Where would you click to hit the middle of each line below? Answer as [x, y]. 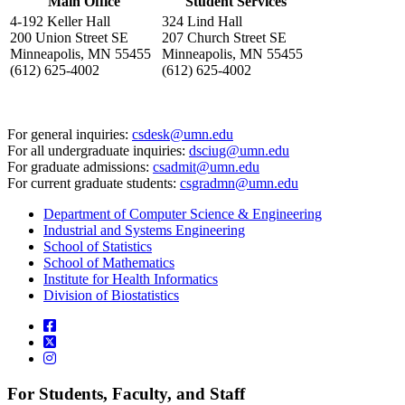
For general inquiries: [70, 135]
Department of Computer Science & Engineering [183, 214]
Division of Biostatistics [111, 296]
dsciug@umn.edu [239, 151]
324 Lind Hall [202, 22]
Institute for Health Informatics [131, 279]
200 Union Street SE [69, 38]
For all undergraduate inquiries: [98, 151]
